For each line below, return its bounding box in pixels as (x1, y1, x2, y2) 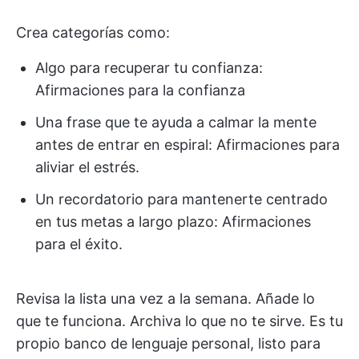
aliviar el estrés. (35, 159, 139, 176)
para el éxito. (35, 236, 123, 253)
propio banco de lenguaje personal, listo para (16, 335, 321, 353)
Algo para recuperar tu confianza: (35, 59, 263, 77)
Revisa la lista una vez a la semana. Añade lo (16, 290, 315, 308)
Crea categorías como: (16, 24, 170, 42)
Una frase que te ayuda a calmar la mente (35, 114, 317, 131)
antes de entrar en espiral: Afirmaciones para (35, 136, 340, 154)
